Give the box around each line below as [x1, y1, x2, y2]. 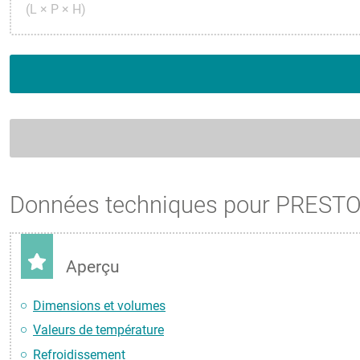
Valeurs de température [33, 322, 164, 338]
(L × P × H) [26, 2, 86, 18]
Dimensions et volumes [33, 297, 166, 313]
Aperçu [66, 257, 120, 277]
